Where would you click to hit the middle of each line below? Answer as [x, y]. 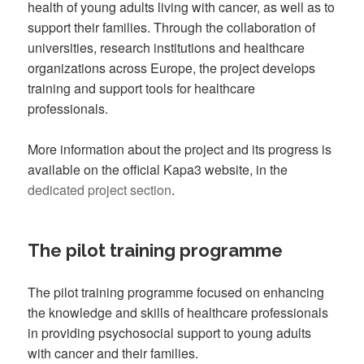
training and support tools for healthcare [142, 88]
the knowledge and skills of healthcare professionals [178, 313]
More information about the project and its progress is [180, 149]
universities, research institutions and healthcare [167, 47]
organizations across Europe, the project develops [172, 67]
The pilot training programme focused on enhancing [176, 292]
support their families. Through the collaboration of [172, 27]
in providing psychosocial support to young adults [170, 333]
